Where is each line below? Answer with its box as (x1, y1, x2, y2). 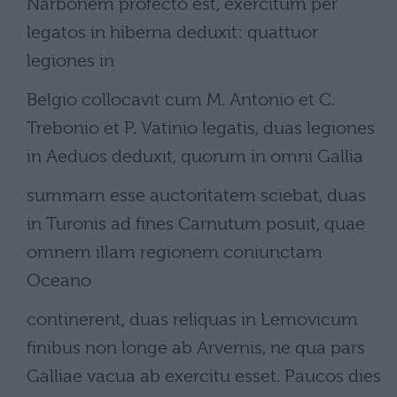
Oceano (27, 270, 91, 291)
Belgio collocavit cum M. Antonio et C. (27, 90, 335, 110)
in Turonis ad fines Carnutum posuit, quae (27, 214, 365, 234)
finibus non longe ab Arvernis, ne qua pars (27, 338, 365, 358)
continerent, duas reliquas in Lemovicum (27, 309, 358, 330)
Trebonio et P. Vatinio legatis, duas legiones (27, 118, 375, 138)
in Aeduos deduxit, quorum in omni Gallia (27, 146, 363, 167)
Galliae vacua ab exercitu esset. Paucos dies (27, 366, 381, 386)
